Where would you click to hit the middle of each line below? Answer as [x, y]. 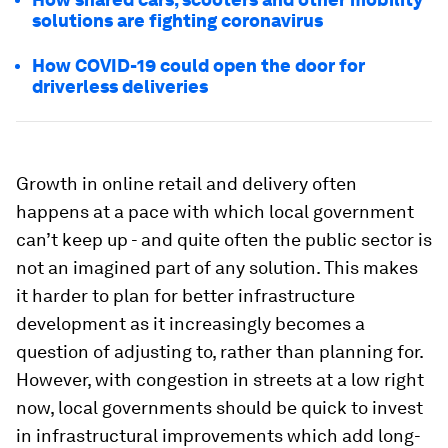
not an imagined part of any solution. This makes [217, 267]
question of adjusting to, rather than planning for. [219, 351]
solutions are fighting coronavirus [177, 20]
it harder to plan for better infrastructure [185, 295]
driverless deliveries [120, 86]
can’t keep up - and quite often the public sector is [224, 239]
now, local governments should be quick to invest [219, 407]
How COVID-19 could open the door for [198, 65]
